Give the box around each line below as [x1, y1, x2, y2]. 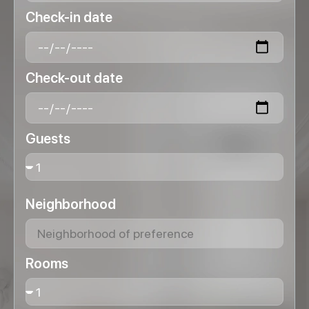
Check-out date [26, 70, 123, 86]
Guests [26, 130, 70, 147]
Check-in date [26, 9, 112, 26]
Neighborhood [26, 196, 116, 212]
